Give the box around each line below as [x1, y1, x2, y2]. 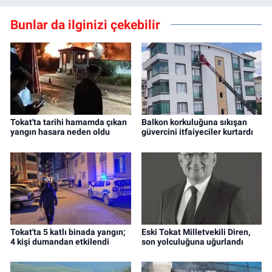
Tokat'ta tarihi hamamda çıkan [10, 117, 127, 127]
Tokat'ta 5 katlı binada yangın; [10, 226, 126, 237]
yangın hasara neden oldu [10, 127, 110, 137]
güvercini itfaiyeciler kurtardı [141, 127, 253, 137]
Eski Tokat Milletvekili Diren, [141, 226, 250, 237]
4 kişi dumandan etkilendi [10, 236, 109, 246]
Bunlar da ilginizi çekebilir [10, 16, 160, 32]
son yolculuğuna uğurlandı [141, 236, 243, 246]
